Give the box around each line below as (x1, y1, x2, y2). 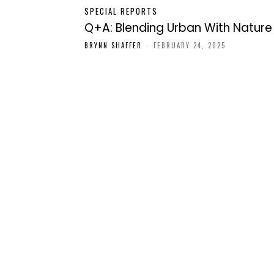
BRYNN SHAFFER (84, 40, 142, 50)
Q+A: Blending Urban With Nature (84, 19, 272, 36)
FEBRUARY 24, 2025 (154, 40, 226, 50)
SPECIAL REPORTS (84, 4, 158, 17)
